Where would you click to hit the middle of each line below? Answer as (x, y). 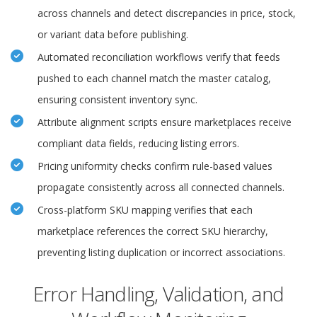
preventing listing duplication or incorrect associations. (161, 253)
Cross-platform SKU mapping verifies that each (145, 210)
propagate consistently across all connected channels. (161, 188)
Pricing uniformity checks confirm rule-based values (155, 166)
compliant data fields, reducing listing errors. (138, 144)
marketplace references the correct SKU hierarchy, (153, 231)
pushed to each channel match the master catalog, (154, 79)
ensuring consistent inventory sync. (117, 100)
